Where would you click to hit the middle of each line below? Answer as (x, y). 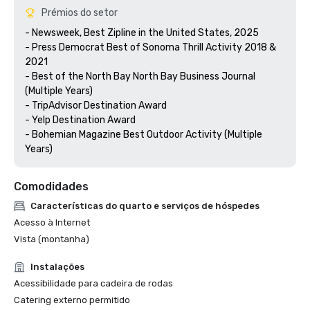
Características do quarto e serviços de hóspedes (145, 206)
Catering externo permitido (72, 300)
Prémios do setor (80, 13)
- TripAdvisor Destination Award (96, 106)
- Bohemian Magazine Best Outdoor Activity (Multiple (144, 135)
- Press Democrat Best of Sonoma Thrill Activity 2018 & (151, 47)
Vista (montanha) (52, 239)
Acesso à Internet (52, 222)
